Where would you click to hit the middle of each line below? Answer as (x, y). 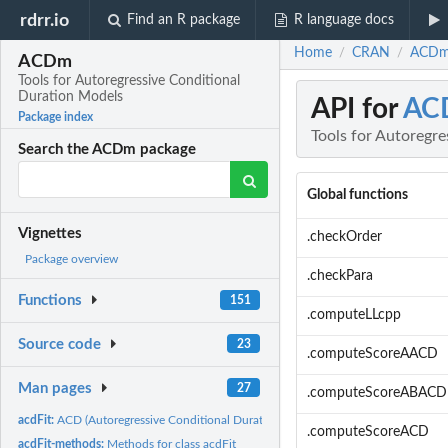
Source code (60, 345)
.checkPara (339, 276)
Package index (56, 117)
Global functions (357, 195)
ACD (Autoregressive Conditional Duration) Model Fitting (207, 419)
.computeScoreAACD (372, 354)
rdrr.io (45, 20)
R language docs (343, 20)
